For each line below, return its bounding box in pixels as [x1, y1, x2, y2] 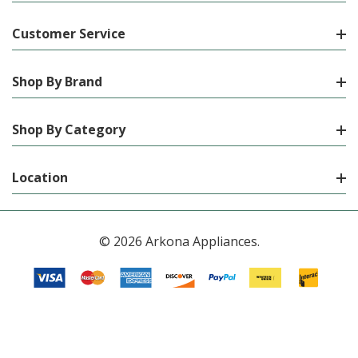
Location [12, 169, 68, 187]
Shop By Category [12, 121, 125, 139]
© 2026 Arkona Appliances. [98, 233, 260, 251]
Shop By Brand [12, 73, 102, 91]
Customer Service [12, 25, 125, 43]
